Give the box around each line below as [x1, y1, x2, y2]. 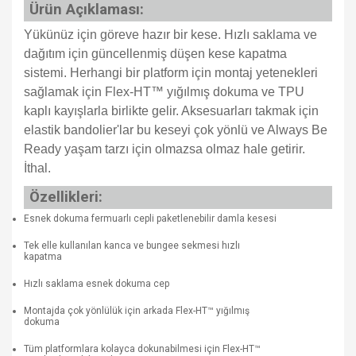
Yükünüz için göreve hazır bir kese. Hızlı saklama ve [24, 28, 317, 41]
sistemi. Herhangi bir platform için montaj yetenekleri [24, 66, 318, 79]
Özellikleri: [29, 188, 103, 206]
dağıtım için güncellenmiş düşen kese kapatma [24, 47, 287, 60]
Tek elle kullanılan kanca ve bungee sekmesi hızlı [24, 240, 240, 251]
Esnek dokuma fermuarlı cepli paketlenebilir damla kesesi [24, 213, 277, 224]
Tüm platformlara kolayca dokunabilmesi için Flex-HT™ [24, 343, 261, 354]
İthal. [24, 161, 51, 175]
